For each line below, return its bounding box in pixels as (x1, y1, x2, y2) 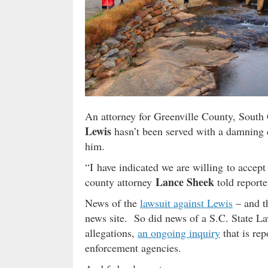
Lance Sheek (156, 174, 214, 190)
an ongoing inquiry (138, 226, 220, 240)
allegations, (85, 226, 138, 240)
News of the (85, 196, 140, 211)
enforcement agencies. (85, 240, 181, 255)
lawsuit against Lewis (140, 196, 233, 211)
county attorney (85, 175, 156, 190)
